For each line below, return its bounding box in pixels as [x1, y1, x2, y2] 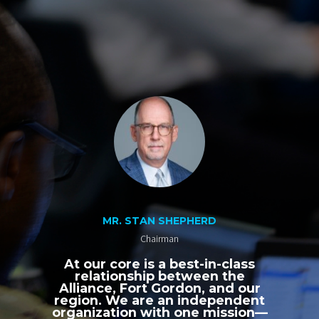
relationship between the [74, 268, 245, 284]
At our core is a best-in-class [64, 256, 255, 272]
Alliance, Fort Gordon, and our [58, 281, 261, 296]
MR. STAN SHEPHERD [103, 214, 216, 228]
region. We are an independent [54, 293, 265, 308]
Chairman [140, 232, 179, 246]
